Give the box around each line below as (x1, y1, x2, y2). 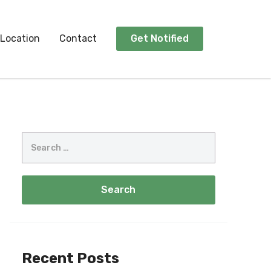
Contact (59, 33, 97, 45)
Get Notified (131, 33, 189, 45)
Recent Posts (21, 250, 119, 267)
